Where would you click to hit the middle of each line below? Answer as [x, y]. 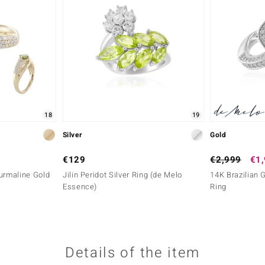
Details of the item [132, 253]
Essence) [80, 186]
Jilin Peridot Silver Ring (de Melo [122, 174]
